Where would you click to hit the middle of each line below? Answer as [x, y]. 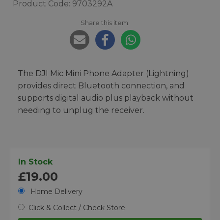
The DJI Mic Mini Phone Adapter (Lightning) [103, 73]
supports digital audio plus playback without [106, 98]
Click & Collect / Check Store [77, 208]
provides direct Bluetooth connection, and [101, 86]
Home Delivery [55, 192]
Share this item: [105, 23]
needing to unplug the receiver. [81, 110]
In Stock [35, 162]
